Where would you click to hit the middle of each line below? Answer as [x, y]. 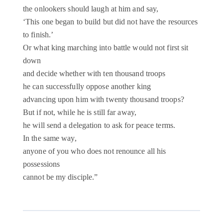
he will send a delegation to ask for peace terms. [99, 125]
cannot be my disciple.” [60, 177]
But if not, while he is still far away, [80, 112]
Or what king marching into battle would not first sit [106, 48]
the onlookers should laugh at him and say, [91, 9]
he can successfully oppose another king [87, 87]
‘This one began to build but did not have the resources [111, 22]
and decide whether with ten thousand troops [94, 74]
